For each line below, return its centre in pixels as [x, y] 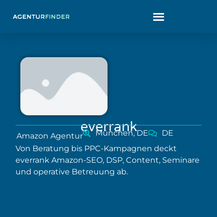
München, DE [122, 133]
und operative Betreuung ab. [72, 172]
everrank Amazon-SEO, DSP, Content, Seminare [108, 160]
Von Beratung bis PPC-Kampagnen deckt [96, 148]
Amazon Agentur [50, 136]
